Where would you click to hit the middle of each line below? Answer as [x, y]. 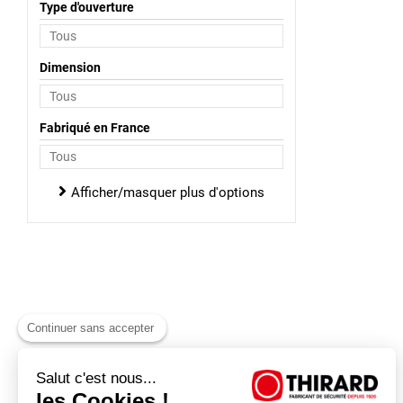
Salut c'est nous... [96, 378]
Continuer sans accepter [90, 328]
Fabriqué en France [94, 128]
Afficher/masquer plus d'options [167, 192]
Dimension [70, 67]
